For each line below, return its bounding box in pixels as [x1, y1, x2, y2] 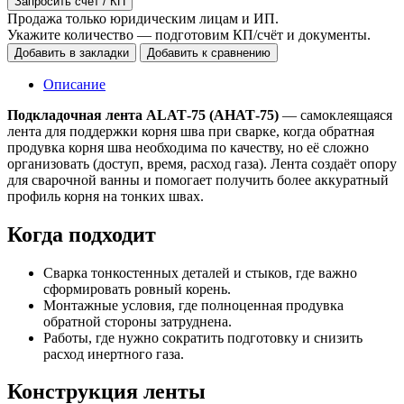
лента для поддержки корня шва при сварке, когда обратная [7, 123, 374, 139]
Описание [43, 76, 106, 92]
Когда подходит [7, 222, 156, 246]
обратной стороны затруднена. [43, 313, 232, 329]
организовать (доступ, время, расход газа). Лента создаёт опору [7, 155, 397, 171]
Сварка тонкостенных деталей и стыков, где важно [43, 264, 357, 280]
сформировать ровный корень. [43, 280, 231, 297]
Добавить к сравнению [147, 45, 271, 60]
